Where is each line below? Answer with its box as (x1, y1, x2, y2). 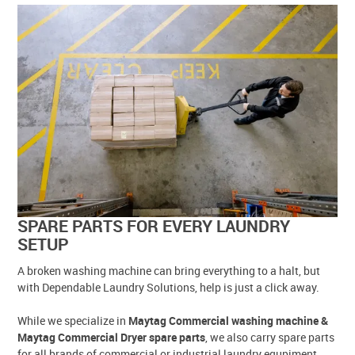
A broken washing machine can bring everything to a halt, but (17, 262, 321, 278)
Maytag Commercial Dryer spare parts (17, 329, 206, 345)
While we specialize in (17, 312, 129, 328)
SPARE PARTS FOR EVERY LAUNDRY (17, 215, 291, 238)
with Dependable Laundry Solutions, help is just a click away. (17, 279, 320, 295)
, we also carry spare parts (205, 329, 335, 345)
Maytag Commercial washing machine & (128, 312, 329, 328)
